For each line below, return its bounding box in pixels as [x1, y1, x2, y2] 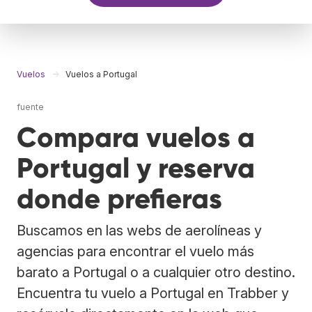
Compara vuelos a [17, 120, 255, 155]
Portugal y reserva [17, 150, 255, 185]
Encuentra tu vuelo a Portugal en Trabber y [17, 284, 289, 302]
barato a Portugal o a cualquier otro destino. [17, 263, 295, 281]
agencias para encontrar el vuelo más [17, 242, 254, 260]
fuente [17, 101, 44, 112]
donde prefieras [17, 181, 222, 216]
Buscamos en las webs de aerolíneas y [17, 221, 262, 239]
